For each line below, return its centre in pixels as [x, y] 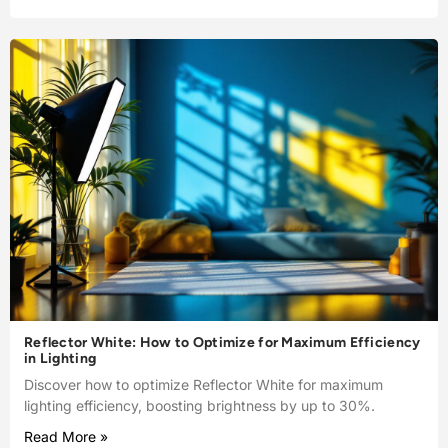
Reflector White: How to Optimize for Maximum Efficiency [222, 343]
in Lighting [60, 359]
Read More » [66, 437]
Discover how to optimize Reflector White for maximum [203, 385]
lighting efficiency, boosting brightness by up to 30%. [199, 406]
